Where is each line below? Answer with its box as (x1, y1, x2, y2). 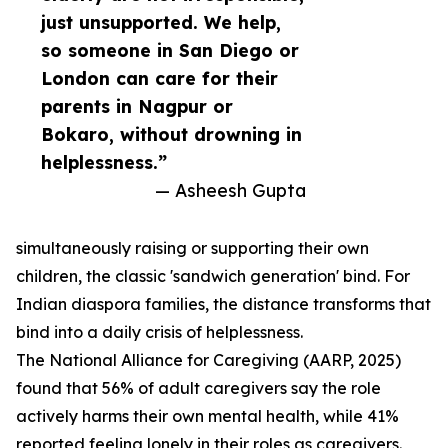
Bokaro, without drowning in (41, 123, 302, 146)
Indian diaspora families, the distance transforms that (16, 294, 431, 315)
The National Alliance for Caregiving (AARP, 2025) (16, 350, 401, 371)
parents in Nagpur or (41, 95, 233, 118)
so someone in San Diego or (41, 39, 299, 62)
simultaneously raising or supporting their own (16, 238, 369, 259)
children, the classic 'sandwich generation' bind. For (16, 266, 410, 287)
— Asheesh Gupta (155, 179, 306, 202)
